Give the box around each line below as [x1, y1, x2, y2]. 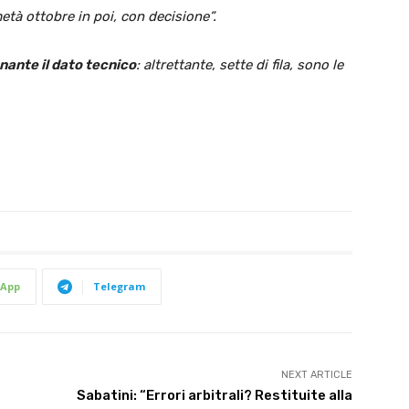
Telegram [93, 279, 145, 294]
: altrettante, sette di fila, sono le [136, 57, 343, 74]
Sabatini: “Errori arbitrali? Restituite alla [76, 387, 352, 404]
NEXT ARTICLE [280, 369, 352, 382]
